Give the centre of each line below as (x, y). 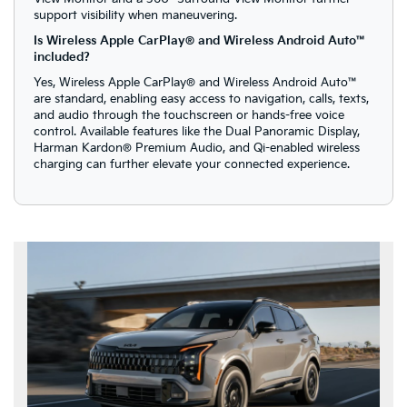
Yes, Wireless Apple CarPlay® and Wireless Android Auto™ (196, 83)
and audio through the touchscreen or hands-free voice (189, 116)
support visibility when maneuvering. (135, 16)
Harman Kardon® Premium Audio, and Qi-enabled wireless (196, 149)
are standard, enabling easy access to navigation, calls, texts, (201, 99)
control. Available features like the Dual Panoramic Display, (196, 132)
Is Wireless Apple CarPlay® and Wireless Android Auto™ (200, 41)
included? (61, 58)
